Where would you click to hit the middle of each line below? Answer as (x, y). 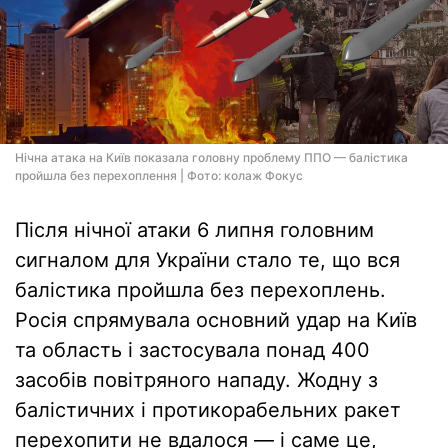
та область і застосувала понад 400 (192, 350)
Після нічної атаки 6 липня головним (194, 230)
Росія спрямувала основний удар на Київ (216, 320)
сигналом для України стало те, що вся (207, 260)
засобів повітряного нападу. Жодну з (196, 380)
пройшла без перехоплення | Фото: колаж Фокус (159, 175)
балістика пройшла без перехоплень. (200, 290)
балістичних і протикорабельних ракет (208, 410)
